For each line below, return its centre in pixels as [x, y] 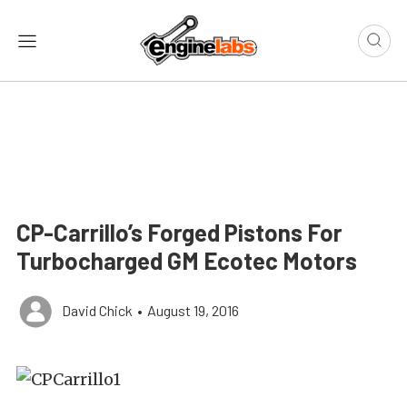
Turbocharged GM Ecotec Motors [187, 261]
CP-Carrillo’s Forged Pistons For [179, 233]
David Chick [97, 311]
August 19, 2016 [193, 311]
